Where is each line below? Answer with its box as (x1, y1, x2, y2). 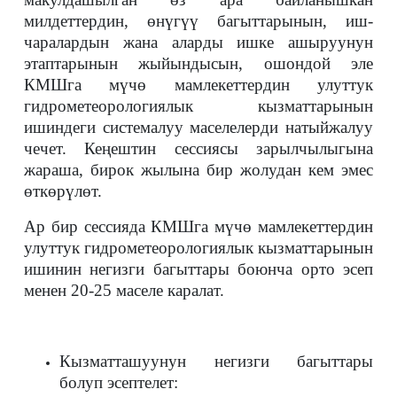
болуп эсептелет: (59, 373, 178, 392)
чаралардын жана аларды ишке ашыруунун (24, 33, 373, 51)
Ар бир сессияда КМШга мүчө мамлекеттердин (24, 217, 373, 236)
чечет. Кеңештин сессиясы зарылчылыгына (24, 139, 373, 158)
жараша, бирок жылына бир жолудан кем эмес (24, 160, 373, 179)
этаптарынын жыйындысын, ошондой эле (24, 54, 373, 73)
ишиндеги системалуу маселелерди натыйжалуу (24, 118, 373, 136)
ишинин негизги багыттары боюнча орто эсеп (24, 260, 373, 278)
